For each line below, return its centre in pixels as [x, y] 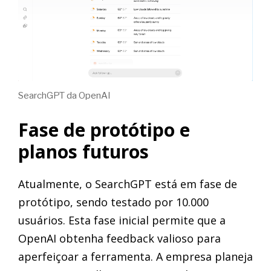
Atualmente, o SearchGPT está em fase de [128, 184]
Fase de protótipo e [104, 129]
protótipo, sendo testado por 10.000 [113, 202]
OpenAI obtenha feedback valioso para [119, 238]
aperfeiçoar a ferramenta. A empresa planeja [135, 256]
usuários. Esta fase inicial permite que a [122, 220]
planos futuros [83, 151]
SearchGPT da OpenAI [64, 95]
